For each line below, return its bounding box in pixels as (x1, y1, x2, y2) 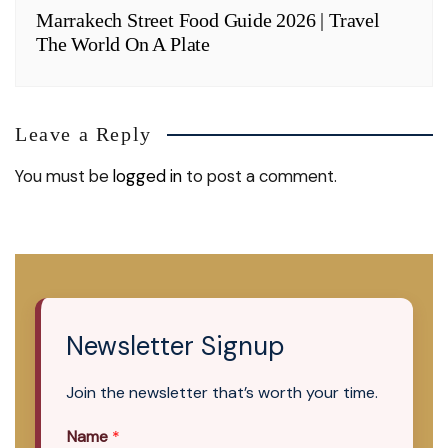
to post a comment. (182, 164, 337, 187)
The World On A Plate (36, 32, 211, 55)
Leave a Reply (15, 122, 152, 145)
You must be (15, 164, 113, 187)
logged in (113, 164, 182, 187)
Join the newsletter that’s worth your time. (66, 381, 378, 403)
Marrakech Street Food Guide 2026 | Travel (36, 8, 380, 31)
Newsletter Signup (66, 328, 284, 363)
